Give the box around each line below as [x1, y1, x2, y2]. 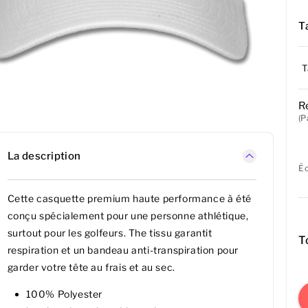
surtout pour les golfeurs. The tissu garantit [7, 227, 212, 239]
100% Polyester [25, 288, 102, 300]
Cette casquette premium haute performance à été [7, 192, 252, 205]
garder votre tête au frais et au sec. [7, 261, 175, 274]
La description [7, 149, 81, 162]
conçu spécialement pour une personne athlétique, [7, 210, 249, 222]
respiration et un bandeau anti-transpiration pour [7, 244, 239, 256]
